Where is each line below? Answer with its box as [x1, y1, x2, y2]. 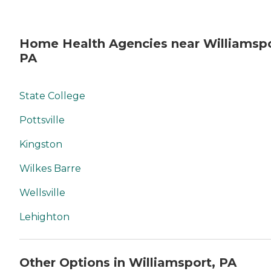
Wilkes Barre [19, 162, 81, 174]
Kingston [19, 138, 62, 150]
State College [19, 90, 85, 102]
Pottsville [19, 114, 65, 126]
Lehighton [19, 211, 70, 223]
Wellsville [19, 186, 65, 198]
